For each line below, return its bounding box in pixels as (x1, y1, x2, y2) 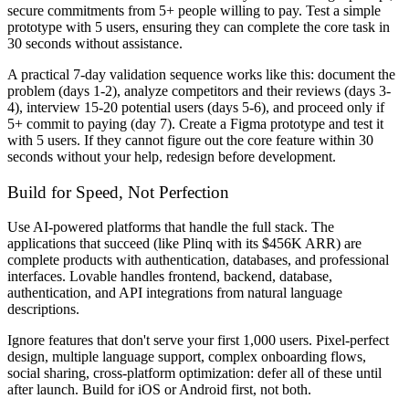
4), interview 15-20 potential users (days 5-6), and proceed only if (7, 100, 384, 115)
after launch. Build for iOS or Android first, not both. (7, 382, 311, 398)
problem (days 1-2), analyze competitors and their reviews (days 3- (7, 83, 391, 99)
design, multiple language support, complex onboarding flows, (7, 349, 366, 365)
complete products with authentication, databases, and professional (7, 252, 389, 268)
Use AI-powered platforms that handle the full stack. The (7, 219, 334, 236)
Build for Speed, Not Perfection (7, 182, 229, 202)
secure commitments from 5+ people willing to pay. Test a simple (7, 3, 381, 18)
